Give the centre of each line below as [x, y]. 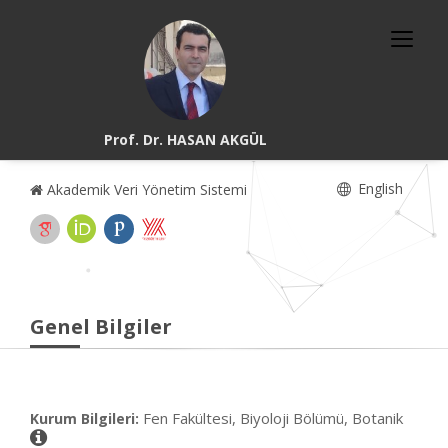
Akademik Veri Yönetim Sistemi [145, 189]
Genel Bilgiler [101, 326]
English [378, 188]
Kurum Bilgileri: [84, 418]
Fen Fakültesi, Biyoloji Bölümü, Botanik [273, 418]
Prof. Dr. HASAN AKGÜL [185, 139]
